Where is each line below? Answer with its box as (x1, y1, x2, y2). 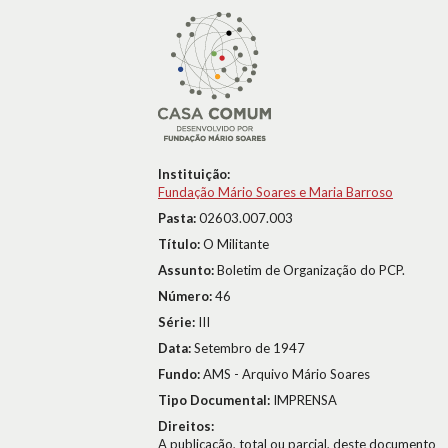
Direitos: (158, 418, 214, 434)
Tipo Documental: (158, 392, 273, 408)
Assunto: (158, 262, 217, 278)
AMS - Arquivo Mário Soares (203, 366, 370, 382)
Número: (158, 288, 215, 304)
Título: (158, 236, 203, 252)
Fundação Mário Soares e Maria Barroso (158, 184, 393, 200)
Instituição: (158, 166, 230, 182)
